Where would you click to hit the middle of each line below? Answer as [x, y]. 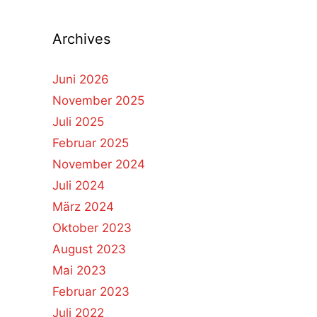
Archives [81, 39]
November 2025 [98, 100]
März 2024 [83, 207]
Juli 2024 [78, 185]
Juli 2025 [78, 122]
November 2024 [98, 164]
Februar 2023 [91, 292]
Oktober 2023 [92, 228]
